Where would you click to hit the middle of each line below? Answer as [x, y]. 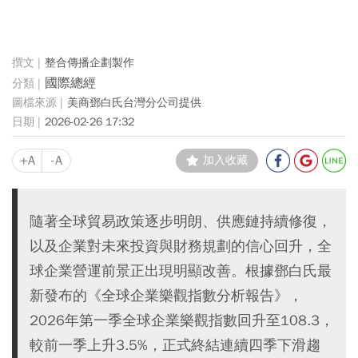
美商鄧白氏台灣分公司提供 [134, 102]
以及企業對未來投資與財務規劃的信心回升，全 [181, 246]
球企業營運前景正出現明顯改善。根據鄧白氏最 [181, 270]
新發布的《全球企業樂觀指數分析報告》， [166, 295]
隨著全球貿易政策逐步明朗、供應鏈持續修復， [181, 221]
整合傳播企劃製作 [89, 62]
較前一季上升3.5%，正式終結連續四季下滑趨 [175, 345]
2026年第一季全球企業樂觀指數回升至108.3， [182, 320]
